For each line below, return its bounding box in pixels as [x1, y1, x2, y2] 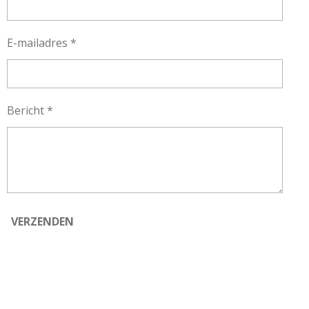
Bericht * [7, 103, 53, 118]
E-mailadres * [7, 35, 77, 50]
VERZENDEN [11, 213, 74, 229]
